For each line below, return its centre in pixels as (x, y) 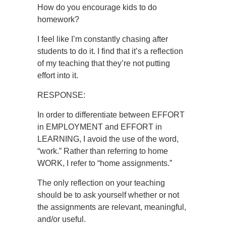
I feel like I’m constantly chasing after (103, 39)
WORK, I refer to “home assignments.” (105, 163)
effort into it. (58, 75)
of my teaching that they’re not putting (104, 63)
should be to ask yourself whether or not (108, 195)
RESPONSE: (61, 95)
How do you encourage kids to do (97, 7)
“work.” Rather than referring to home (103, 151)
